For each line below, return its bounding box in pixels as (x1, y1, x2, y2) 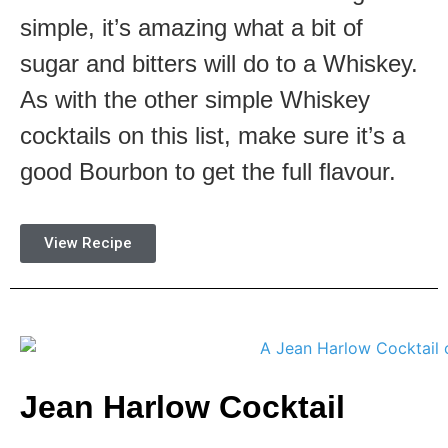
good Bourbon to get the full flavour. (20, 157, 396, 185)
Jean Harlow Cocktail (20, 388, 345, 425)
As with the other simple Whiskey (20, 85, 370, 113)
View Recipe (44, 234, 132, 253)
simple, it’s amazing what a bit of (20, 13, 363, 41)
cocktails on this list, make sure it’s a (20, 121, 405, 149)
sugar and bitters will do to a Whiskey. (20, 49, 418, 77)
